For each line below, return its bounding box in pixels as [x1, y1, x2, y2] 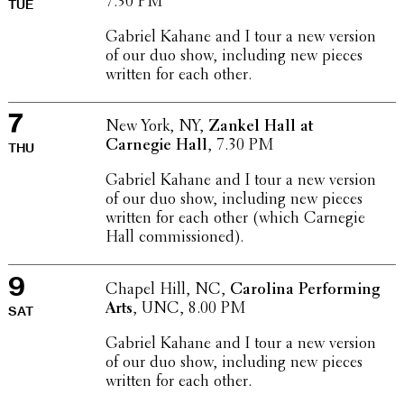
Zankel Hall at [207, 119, 313, 136]
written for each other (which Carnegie [105, 211, 365, 228]
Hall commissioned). [105, 230, 243, 247]
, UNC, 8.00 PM [132, 300, 245, 317]
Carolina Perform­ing [229, 281, 380, 298]
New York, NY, [105, 119, 208, 136]
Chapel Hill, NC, [105, 281, 230, 298]
